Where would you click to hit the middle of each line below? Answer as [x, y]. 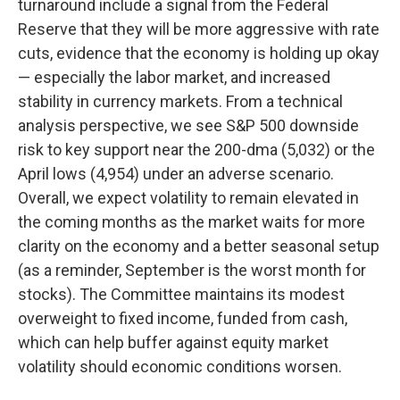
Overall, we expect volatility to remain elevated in [188, 198]
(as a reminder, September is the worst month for [192, 271]
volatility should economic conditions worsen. [180, 367]
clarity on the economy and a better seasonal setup [199, 246]
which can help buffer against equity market [173, 343]
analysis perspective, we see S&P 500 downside [188, 126]
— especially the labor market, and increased [174, 78]
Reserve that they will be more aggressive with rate [199, 29]
